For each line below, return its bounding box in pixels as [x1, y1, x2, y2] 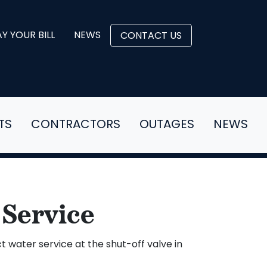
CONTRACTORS [31, 119, 120, 132]
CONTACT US [120, 32, 182, 41]
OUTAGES [139, 119, 194, 132]
